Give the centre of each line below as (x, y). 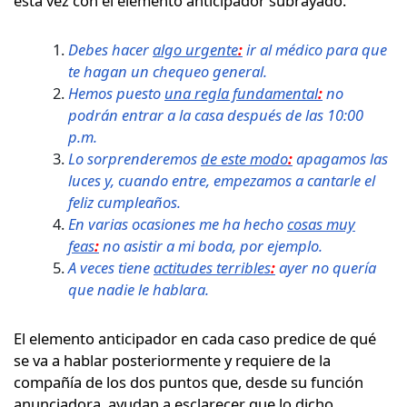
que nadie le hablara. (139, 289)
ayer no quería (328, 267)
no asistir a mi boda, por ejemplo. (213, 245)
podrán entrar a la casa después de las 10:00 (216, 114)
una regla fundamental (241, 93)
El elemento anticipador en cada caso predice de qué (195, 338)
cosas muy (321, 223)
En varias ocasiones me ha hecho (178, 223)
